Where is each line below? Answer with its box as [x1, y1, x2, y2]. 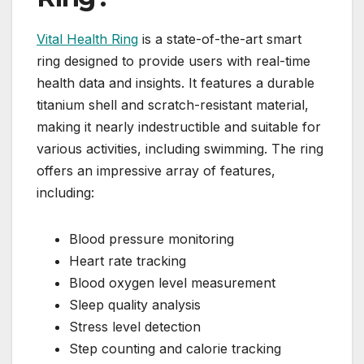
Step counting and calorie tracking [69, 340, 281, 357]
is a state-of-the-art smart [138, 30, 301, 47]
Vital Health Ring [37, 30, 138, 47]
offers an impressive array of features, [37, 162, 275, 179]
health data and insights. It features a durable [37, 74, 314, 91]
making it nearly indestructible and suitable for [37, 118, 321, 135]
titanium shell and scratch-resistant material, [37, 96, 309, 113]
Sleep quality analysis [69, 296, 201, 313]
